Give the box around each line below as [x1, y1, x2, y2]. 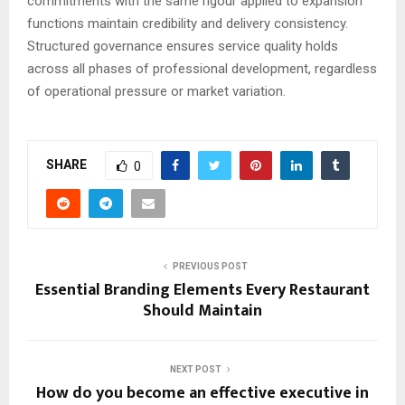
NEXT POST [169, 364, 221, 375]
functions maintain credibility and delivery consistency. [27, 15, 348, 33]
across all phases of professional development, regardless [27, 61, 377, 78]
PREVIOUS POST [172, 261, 248, 272]
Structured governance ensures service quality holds [27, 38, 338, 55]
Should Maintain [143, 297, 262, 325]
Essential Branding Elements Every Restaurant [35, 277, 370, 305]
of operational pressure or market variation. [27, 83, 286, 100]
